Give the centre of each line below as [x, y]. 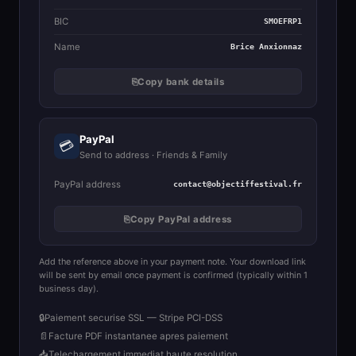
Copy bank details [181, 81]
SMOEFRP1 [283, 21]
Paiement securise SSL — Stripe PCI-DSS [133, 318]
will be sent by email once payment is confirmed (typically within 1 [173, 275]
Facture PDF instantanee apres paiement [138, 337]
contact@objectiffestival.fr [238, 184]
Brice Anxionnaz [267, 47]
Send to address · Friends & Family [153, 155]
